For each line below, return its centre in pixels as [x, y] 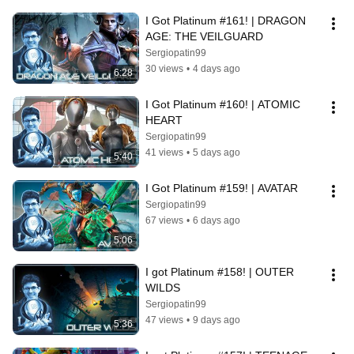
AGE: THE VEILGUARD [204, 37]
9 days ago [217, 320]
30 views [164, 69]
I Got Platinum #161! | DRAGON [226, 21]
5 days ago [217, 153]
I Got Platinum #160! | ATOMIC [223, 105]
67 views [164, 221]
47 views [164, 320]
